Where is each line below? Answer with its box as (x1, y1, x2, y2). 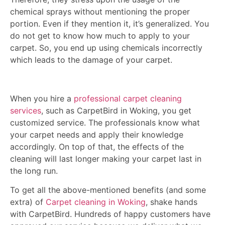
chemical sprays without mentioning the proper (10, 7, 190, 17)
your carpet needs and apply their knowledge (10, 129, 183, 140)
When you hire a (10, 93, 74, 103)
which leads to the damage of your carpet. (10, 55, 172, 65)
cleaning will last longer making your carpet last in (10, 153, 201, 164)
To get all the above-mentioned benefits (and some (10, 185, 206, 195)
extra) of (10, 197, 46, 207)
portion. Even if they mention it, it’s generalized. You (10, 19, 209, 29)
